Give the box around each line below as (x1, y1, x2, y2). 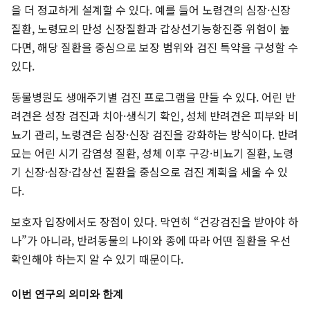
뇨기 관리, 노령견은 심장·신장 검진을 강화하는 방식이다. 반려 (11, 126, 298, 143)
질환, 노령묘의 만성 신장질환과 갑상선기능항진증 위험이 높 (11, 20, 290, 37)
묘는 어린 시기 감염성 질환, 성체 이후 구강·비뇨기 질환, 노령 (11, 145, 293, 162)
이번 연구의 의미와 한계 (11, 288, 123, 301)
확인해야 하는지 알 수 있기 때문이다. (11, 250, 183, 268)
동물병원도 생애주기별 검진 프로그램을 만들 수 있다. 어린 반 (11, 89, 295, 106)
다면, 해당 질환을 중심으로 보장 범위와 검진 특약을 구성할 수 (11, 39, 298, 56)
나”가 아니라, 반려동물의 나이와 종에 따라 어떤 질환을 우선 (11, 232, 291, 249)
